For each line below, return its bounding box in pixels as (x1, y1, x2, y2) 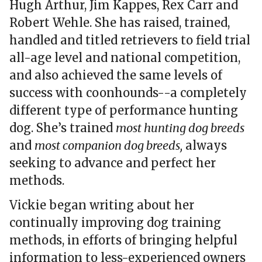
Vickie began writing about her (9, 198, 194, 213)
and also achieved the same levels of (9, 68, 222, 83)
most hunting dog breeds (116, 120, 244, 136)
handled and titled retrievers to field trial (9, 33, 250, 48)
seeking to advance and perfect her (9, 156, 216, 171)
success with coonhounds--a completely (9, 85, 247, 101)
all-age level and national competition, (9, 50, 240, 65)
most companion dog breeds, (35, 138, 182, 153)
